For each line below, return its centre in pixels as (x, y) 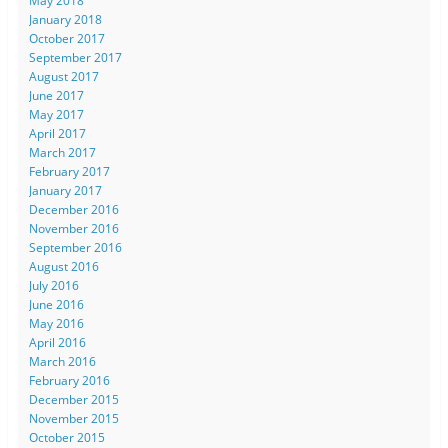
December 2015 (73, 399)
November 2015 (73, 418)
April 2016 (57, 342)
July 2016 (53, 285)
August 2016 (63, 266)
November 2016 (73, 228)
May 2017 (56, 114)
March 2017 (62, 152)
